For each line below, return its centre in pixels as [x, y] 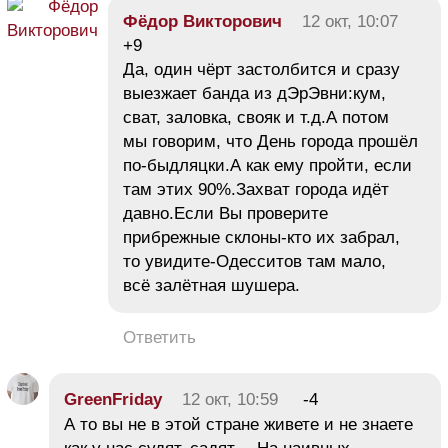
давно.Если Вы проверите [225, 213]
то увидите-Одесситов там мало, [254, 261]
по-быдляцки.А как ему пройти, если [267, 165]
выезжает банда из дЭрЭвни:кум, [254, 93]
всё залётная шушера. [211, 285]
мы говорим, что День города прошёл [270, 141]
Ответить [159, 337]
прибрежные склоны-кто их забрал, [261, 237]
